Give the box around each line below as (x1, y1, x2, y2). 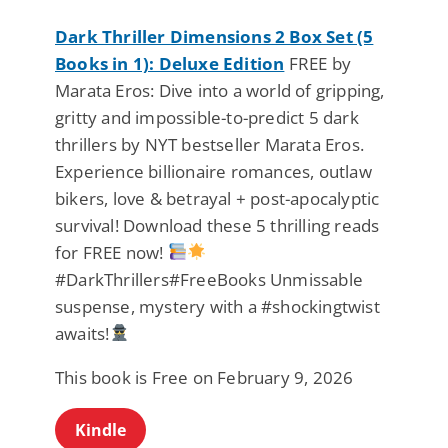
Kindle (75, 418, 126, 441)
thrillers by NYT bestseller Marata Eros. (55, 132, 365, 156)
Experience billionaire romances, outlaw (55, 159, 372, 183)
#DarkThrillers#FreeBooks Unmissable (55, 267, 364, 291)
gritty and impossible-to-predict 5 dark (55, 105, 359, 129)
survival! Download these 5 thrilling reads (55, 213, 380, 237)
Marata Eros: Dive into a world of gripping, (55, 78, 385, 102)
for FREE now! (55, 240, 168, 264)
